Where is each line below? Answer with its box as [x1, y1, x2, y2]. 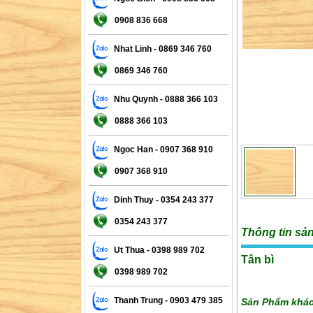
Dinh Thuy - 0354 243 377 [109, 194, 214, 205]
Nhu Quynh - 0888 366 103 [109, 94, 218, 104]
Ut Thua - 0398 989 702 [109, 245, 205, 255]
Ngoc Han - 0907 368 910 [109, 144, 213, 154]
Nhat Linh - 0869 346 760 [109, 43, 212, 54]
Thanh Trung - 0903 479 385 [109, 295, 223, 305]
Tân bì [241, 253, 274, 265]
